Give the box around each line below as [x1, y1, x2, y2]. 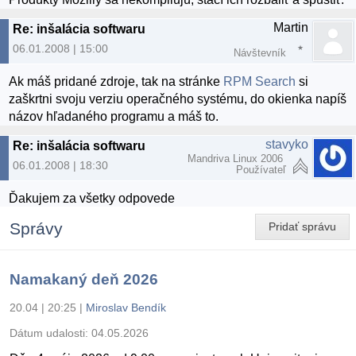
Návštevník [234, 46, 286, 59]
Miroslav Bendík [86, 301, 166, 315]
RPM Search [223, 74, 296, 88]
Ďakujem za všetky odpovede [9, 192, 176, 206]
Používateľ [236, 163, 286, 176]
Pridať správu [269, 220, 336, 234]
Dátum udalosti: [10, 327, 91, 340]
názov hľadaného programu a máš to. [9, 109, 219, 123]
